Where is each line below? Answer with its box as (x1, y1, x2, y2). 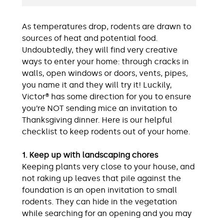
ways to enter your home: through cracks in (22, 57, 189, 67)
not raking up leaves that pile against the (22, 174, 181, 183)
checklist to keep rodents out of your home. (22, 127, 190, 137)
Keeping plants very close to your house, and (22, 162, 195, 172)
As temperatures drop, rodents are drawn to (22, 22, 191, 32)
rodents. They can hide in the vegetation (22, 197, 177, 207)
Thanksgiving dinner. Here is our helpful (22, 115, 172, 125)
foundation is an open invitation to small (22, 185, 177, 195)
